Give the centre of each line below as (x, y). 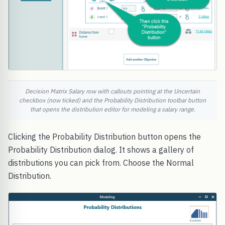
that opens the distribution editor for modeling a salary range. (113, 109)
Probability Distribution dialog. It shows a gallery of (101, 150)
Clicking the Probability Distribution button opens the (104, 137)
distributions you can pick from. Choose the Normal (101, 163)
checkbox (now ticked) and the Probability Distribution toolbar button (113, 100)
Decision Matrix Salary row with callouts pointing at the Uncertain (113, 91)
